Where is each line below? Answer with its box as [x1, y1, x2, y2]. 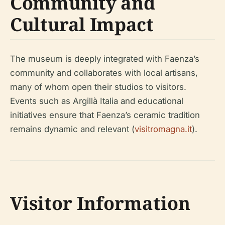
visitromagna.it [135, 124, 192, 135]
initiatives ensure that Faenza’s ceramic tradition [10, 110, 200, 121]
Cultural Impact [10, 12, 154, 37]
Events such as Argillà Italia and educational [10, 96, 183, 106]
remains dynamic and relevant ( [10, 124, 135, 135]
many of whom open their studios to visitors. [10, 82, 186, 92]
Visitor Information [10, 191, 190, 216]
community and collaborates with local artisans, [10, 68, 198, 78]
